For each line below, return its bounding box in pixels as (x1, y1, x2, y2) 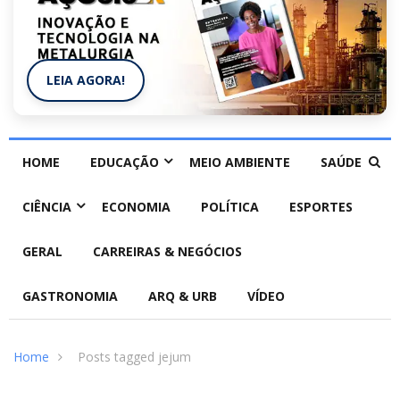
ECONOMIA (102, 198, 171, 216)
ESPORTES (289, 198, 353, 216)
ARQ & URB (148, 287, 217, 305)
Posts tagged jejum (78, 348, 191, 366)
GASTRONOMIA (22, 287, 118, 305)
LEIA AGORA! (46, 71, 125, 89)
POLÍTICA (201, 198, 259, 216)
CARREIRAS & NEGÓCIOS (93, 243, 242, 261)
